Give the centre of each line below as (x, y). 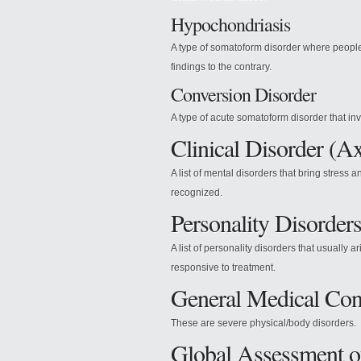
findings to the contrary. (221, 67)
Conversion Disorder (243, 94)
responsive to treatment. (223, 268)
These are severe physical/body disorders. (263, 323)
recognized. (197, 193)
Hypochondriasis (230, 24)
